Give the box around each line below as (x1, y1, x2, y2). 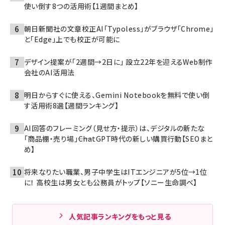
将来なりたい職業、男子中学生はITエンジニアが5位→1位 (24, 167, 207, 177)
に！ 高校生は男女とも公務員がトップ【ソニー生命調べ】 (24, 177, 197, 187)
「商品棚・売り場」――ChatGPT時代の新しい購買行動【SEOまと (24, 134, 213, 144)
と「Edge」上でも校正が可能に (24, 34, 120, 44)
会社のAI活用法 (24, 67, 75, 77)
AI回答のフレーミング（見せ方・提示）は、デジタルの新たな (24, 123, 205, 133)
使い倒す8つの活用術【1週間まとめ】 (24, 1, 139, 11)
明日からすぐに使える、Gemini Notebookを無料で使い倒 (24, 90, 210, 100)
